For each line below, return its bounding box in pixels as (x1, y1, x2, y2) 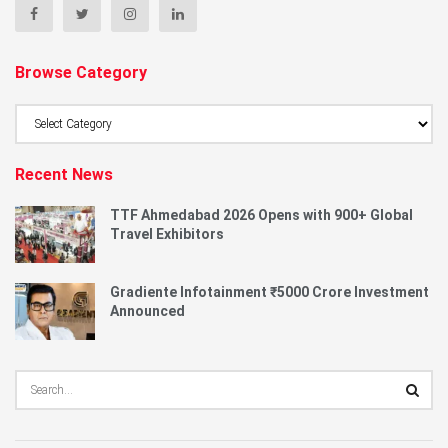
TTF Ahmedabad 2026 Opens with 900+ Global (110, 206, 413, 223)
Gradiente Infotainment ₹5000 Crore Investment (110, 283, 429, 300)
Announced (110, 302, 185, 319)
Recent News (15, 164, 113, 184)
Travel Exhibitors (110, 225, 224, 242)
